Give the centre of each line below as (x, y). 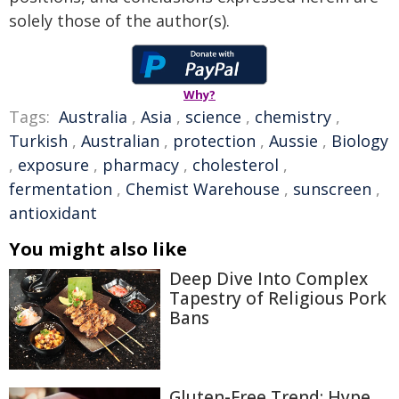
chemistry (293, 117)
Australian (120, 141)
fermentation (61, 189)
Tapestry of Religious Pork (278, 298)
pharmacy (141, 165)
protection (214, 141)
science (213, 117)
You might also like (98, 249)
